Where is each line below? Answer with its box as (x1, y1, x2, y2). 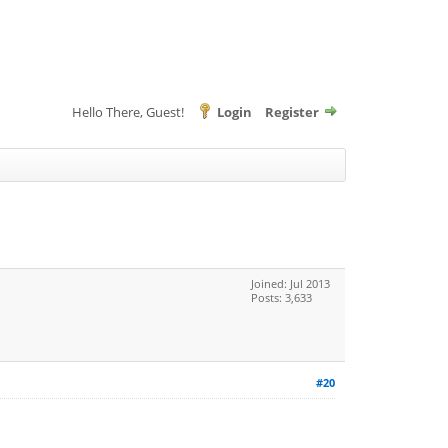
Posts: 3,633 (251, 290, 312, 305)
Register (265, 103, 319, 121)
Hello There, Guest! (72, 103, 187, 121)
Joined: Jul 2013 (251, 276, 330, 291)
